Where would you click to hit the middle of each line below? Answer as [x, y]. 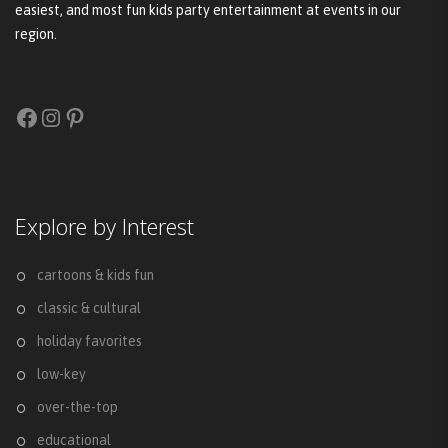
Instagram [90, 116]
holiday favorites [89, 340]
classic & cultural [89, 307]
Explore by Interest [104, 225]
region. [36, 33]
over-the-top [77, 406]
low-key [61, 373]
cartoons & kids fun [95, 274]
